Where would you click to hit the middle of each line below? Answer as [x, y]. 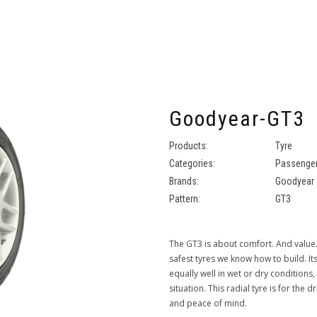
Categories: [193, 163]
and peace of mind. [208, 303]
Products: [190, 146]
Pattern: [186, 199]
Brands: [185, 181]
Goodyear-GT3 [237, 119]
